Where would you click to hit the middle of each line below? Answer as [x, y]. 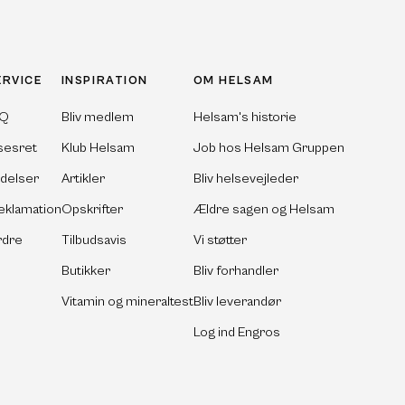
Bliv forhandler [235, 270]
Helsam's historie [245, 117]
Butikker [85, 270]
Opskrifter [92, 209]
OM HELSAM [233, 80]
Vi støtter [220, 240]
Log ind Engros [236, 332]
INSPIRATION [104, 80]
